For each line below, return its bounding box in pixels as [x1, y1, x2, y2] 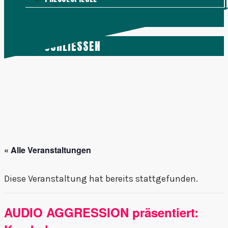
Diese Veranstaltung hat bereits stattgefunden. [4, 173, 198, 185]
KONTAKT [24, 9, 66, 25]
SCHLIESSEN [44, 38, 95, 54]
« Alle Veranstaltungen [4, 144, 91, 156]
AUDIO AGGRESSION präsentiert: [4, 204, 198, 221]
